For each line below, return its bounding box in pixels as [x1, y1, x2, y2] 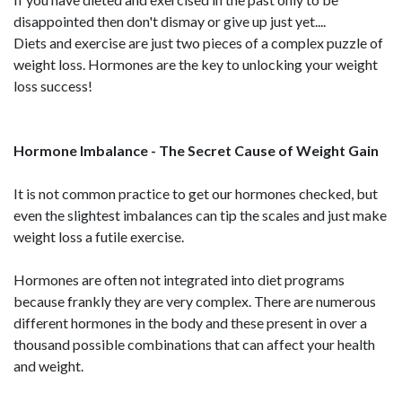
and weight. [13, 357, 83, 374]
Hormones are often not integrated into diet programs [13, 271, 345, 288]
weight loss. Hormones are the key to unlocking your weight [13, 56, 378, 73]
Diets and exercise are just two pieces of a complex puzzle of [13, 34, 383, 51]
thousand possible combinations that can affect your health [13, 336, 375, 353]
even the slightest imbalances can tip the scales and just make [13, 206, 387, 223]
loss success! [13, 77, 92, 94]
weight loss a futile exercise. [13, 228, 184, 245]
